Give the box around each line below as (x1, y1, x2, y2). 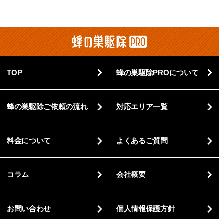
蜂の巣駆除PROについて (116, 68, 198, 77)
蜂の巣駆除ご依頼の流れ (6, 103, 88, 111)
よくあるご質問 (116, 136, 168, 145)
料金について (6, 136, 51, 145)
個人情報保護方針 (116, 204, 175, 213)
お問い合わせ (6, 204, 51, 213)
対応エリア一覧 (116, 103, 168, 111)
